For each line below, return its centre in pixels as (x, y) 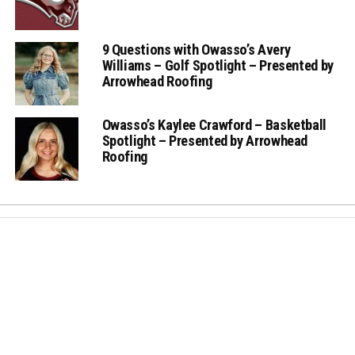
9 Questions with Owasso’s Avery (196, 49)
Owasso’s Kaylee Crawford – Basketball (214, 124)
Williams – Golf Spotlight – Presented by (218, 65)
